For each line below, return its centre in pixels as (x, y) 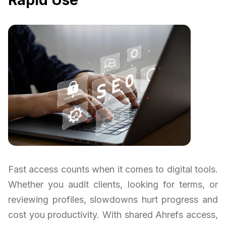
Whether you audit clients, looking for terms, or (113, 184)
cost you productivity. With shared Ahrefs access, (113, 214)
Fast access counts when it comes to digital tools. (113, 169)
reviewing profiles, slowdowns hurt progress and (113, 199)
